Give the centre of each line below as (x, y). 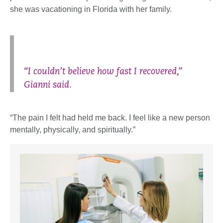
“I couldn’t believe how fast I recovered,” (103, 72)
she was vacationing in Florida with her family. (91, 9)
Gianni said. (48, 86)
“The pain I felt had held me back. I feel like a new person (110, 118)
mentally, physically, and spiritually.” (73, 130)
